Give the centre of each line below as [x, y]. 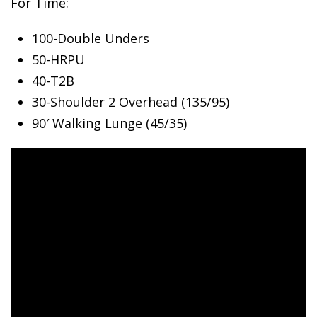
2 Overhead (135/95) [167, 102]
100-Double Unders [91, 38]
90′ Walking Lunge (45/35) [109, 123]
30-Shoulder [68, 102]
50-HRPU [58, 59]
